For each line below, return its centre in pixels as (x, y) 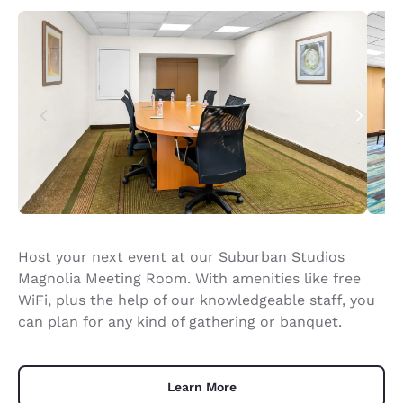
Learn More (201, 387)
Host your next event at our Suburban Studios (181, 257)
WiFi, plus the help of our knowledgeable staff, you (197, 300)
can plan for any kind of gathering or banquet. (180, 322)
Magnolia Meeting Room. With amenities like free (189, 279)
